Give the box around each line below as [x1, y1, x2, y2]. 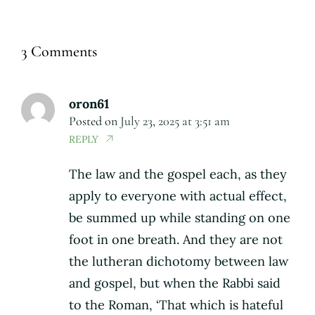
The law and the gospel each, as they [69, 166, 287, 183]
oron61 [69, 96, 109, 112]
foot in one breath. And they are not [69, 231, 283, 248]
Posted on [69, 113, 120, 129]
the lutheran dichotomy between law [69, 253, 288, 270]
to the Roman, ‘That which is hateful [69, 297, 283, 314]
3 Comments [21, 42, 97, 61]
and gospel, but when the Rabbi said [69, 275, 281, 292]
